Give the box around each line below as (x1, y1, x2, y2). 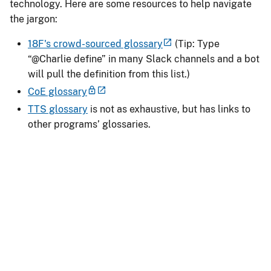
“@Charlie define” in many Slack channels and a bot (28, 53, 260, 65)
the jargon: (10, 13, 57, 25)
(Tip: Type (172, 38, 220, 50)
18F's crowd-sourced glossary (28, 38, 163, 50)
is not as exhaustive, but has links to (88, 103, 250, 115)
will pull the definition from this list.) (28, 68, 190, 80)
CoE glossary (28, 86, 87, 97)
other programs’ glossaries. (28, 119, 151, 130)
